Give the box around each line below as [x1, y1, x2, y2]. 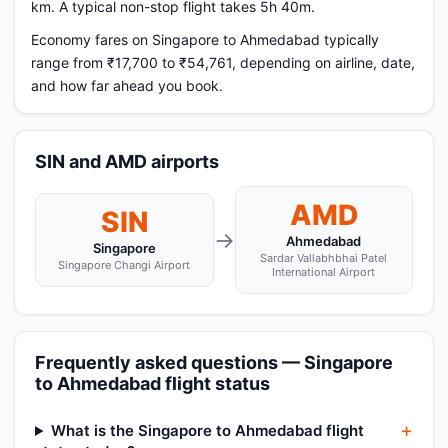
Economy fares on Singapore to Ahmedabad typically [31, 31, 379, 48]
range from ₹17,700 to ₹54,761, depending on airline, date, [31, 54, 415, 71]
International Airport [272, 265, 376, 279]
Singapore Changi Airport [58, 258, 191, 272]
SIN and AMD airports [35, 151, 219, 172]
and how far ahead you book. [31, 77, 223, 94]
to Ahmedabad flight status [35, 373, 270, 394]
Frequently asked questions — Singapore [35, 352, 393, 373]
